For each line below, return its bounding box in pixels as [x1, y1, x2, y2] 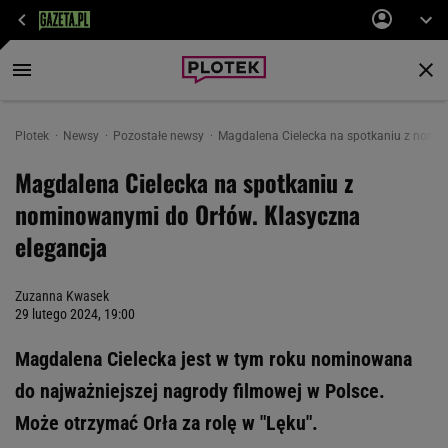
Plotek [15, 129, 52, 143]
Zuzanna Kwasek [15, 288, 109, 304]
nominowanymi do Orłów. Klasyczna [15, 196, 360, 232]
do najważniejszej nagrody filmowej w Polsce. [15, 379, 385, 403]
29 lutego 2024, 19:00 [15, 306, 135, 322]
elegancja [15, 228, 107, 264]
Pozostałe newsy [113, 129, 207, 143]
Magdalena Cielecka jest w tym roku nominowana [15, 347, 412, 371]
